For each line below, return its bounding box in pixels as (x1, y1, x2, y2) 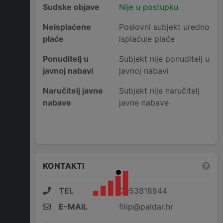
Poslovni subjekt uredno (118, 22, 210, 32)
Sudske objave (43, 2, 100, 12)
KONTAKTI (43, 160, 84, 171)
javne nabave (118, 98, 169, 108)
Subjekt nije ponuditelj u (118, 54, 210, 64)
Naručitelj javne (43, 86, 103, 96)
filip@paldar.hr (118, 202, 173, 212)
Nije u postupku (118, 2, 178, 12)
